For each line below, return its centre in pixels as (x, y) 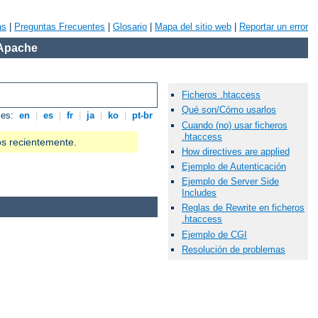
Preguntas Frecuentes (60, 27)
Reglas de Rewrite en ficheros (243, 208)
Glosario (130, 27)
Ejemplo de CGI (214, 234)
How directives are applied (236, 151)
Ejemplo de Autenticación (234, 166)
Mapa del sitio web (193, 27)
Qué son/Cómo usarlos (229, 110)
